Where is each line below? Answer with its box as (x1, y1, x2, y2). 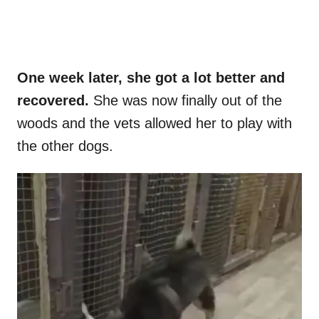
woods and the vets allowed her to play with (17, 115, 292, 132)
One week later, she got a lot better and (17, 70, 285, 86)
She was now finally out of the (89, 93, 282, 109)
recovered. (17, 93, 89, 109)
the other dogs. (17, 138, 113, 155)
